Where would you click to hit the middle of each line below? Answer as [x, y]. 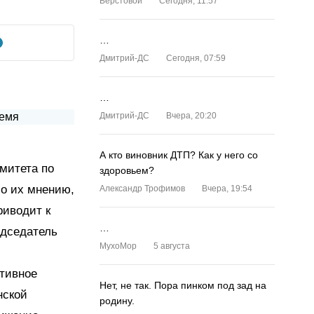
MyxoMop [118, 246]
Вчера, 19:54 [227, 189]
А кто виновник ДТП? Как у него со [179, 155]
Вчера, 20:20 [191, 116]
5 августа [172, 246]
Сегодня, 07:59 [196, 58]
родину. [117, 301]
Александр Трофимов [142, 189]
